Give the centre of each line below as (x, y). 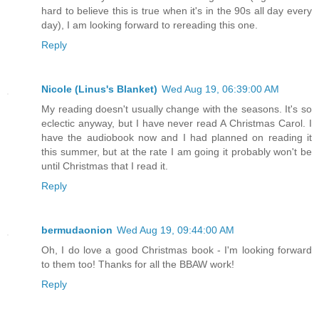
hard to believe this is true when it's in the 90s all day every (177, 11)
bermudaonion (77, 230)
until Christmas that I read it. (105, 166)
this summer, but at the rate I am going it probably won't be (177, 152)
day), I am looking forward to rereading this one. (150, 25)
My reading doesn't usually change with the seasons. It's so (177, 109)
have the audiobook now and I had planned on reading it (177, 138)
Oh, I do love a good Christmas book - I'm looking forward (177, 250)
